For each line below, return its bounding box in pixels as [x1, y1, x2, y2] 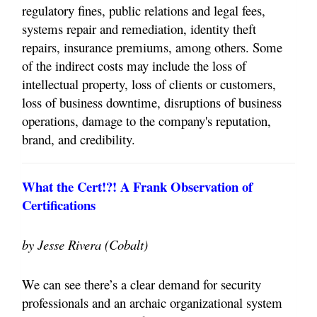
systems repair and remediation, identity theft [22, 20, 256, 38]
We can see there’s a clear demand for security [22, 275, 261, 294]
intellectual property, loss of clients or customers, [22, 75, 276, 93]
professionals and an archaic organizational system [22, 294, 282, 312]
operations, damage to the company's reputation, [22, 112, 271, 130]
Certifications [22, 195, 96, 215]
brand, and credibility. [22, 130, 135, 149]
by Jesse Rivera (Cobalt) [22, 236, 148, 254]
